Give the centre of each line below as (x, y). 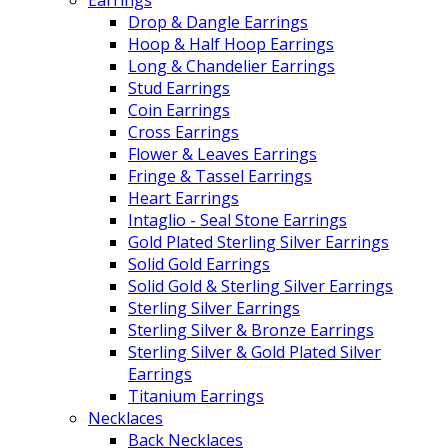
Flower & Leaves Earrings (222, 153)
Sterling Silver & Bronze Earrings (251, 329)
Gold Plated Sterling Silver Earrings (258, 241)
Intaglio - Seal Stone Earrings (237, 219)
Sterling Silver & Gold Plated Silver (254, 351)
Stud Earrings (179, 87)
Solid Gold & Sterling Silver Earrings (260, 285)
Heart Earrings (183, 197)
